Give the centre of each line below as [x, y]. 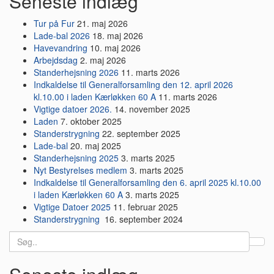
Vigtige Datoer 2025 [72, 207]
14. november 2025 [152, 109]
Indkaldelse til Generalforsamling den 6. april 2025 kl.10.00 [147, 183]
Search [23, 237]
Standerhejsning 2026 [76, 72]
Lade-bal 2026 [62, 36]
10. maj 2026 [115, 48]
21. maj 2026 [102, 24]
